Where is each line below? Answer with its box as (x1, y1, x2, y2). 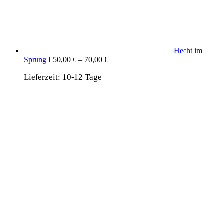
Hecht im (174, 46, 202, 55)
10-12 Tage (62, 72, 102, 82)
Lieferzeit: (24, 72, 62, 82)
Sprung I (24, 55, 51, 64)
